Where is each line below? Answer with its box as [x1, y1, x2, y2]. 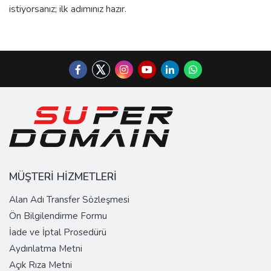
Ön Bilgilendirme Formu [9, 209, 107, 222]
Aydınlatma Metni [9, 242, 82, 255]
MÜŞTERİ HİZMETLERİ [9, 169, 117, 184]
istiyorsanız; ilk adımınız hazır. [9, 2, 126, 16]
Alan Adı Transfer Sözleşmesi [9, 193, 129, 206]
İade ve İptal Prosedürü [9, 226, 106, 238]
